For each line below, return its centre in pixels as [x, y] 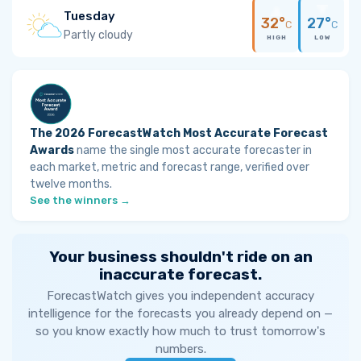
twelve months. [71, 184]
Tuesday [89, 16]
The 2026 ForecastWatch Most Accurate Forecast [179, 133]
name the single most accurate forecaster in [193, 150]
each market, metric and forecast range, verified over [170, 167]
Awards [52, 150]
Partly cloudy [98, 35]
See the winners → [80, 200]
